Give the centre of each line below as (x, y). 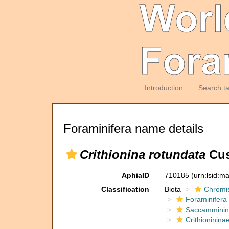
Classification (125, 189)
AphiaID (135, 175)
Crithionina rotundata (143, 155)
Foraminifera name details (133, 129)
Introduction (164, 88)
